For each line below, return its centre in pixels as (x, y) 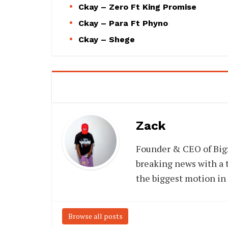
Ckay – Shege (107, 39)
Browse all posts (95, 216)
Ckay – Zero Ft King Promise (137, 7)
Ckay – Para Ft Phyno (123, 23)
